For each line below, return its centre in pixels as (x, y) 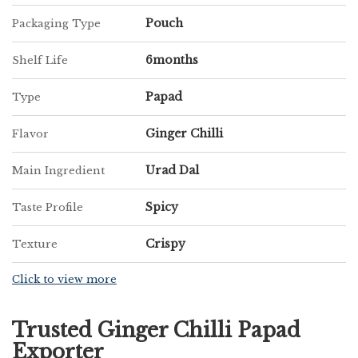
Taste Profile (48, 207)
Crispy (165, 244)
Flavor (30, 134)
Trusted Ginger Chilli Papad (156, 330)
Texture (35, 244)
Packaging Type (56, 24)
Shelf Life (40, 60)
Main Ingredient (58, 171)
